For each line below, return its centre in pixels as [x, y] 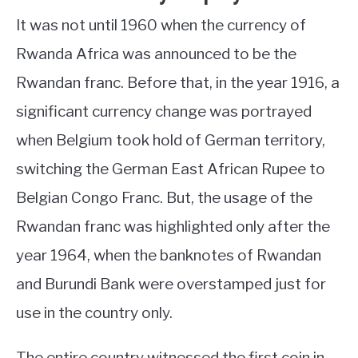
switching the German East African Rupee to [171, 169]
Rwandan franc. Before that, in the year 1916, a [178, 82]
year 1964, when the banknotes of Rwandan [169, 255]
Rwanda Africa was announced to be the [156, 54]
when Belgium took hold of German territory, [171, 140]
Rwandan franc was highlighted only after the [173, 226]
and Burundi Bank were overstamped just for [171, 284]
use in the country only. [96, 312]
